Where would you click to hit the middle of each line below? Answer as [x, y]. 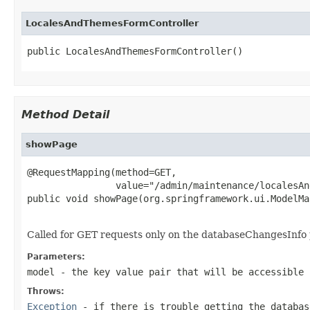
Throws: [46, 291]
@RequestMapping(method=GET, [102, 172]
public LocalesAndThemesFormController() [135, 51]
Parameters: [56, 256]
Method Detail [65, 114]
